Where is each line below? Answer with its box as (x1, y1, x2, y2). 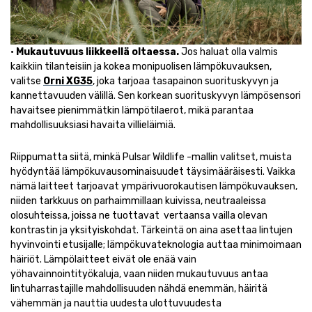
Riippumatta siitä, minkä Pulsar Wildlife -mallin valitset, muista (10, 150, 292, 163)
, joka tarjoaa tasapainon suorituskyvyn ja (93, 75, 279, 87)
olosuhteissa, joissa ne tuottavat (10, 209, 159, 221)
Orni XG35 (43, 75, 93, 87)
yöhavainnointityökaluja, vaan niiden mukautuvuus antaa (10, 267, 268, 280)
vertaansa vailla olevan (164, 209, 267, 221)
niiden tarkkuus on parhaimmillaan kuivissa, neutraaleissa (10, 194, 266, 207)
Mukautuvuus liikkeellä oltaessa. (16, 45, 179, 58)
